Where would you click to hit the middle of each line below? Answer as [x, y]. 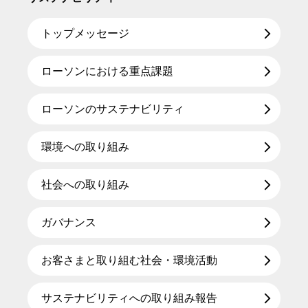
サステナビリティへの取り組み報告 [129, 298]
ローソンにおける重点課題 [107, 71]
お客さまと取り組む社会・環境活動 [129, 260]
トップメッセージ [85, 33]
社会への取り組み [85, 185]
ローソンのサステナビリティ [113, 109]
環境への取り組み [85, 147]
